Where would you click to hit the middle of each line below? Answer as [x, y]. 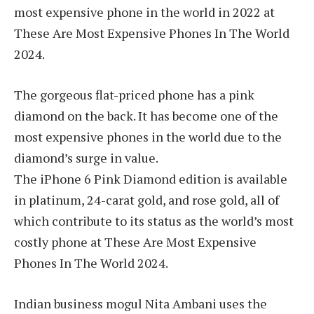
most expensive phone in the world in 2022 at [144, 12]
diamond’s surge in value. [86, 158]
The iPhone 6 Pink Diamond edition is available [151, 179]
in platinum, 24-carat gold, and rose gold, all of [146, 200]
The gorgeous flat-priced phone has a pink [134, 95]
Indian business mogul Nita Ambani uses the [141, 303]
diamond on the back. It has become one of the [146, 116]
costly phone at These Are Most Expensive [135, 242]
